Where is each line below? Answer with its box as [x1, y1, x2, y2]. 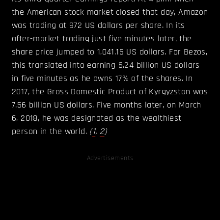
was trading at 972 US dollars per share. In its [12, 19, 185, 31]
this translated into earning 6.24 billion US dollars [12, 59, 200, 71]
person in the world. [12, 125, 90, 137]
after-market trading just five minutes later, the [12, 32, 192, 44]
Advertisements [86, 153, 134, 163]
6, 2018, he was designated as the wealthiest [12, 112, 182, 124]
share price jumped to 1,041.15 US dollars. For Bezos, [12, 46, 208, 57]
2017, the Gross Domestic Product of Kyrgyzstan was [12, 85, 208, 97]
